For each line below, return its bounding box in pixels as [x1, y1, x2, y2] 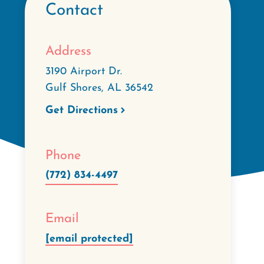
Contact [45, 2, 103, 19]
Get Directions [45, 104, 118, 116]
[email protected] [45, 233, 133, 245]
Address [45, 45, 91, 58]
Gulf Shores [45, 82, 101, 94]
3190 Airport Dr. [45, 65, 122, 77]
